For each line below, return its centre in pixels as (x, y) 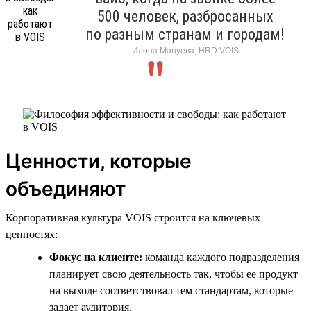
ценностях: (32, 234)
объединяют (66, 188)
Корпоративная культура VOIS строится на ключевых (133, 217)
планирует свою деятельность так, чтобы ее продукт (174, 274)
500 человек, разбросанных (185, 16)
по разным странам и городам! (185, 34)
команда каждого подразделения (221, 257)
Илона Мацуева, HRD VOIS (185, 50)
